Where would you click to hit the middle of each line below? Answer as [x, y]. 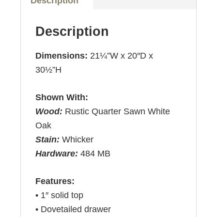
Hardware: [58, 154]
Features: [55, 181]
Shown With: [62, 98]
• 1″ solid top [60, 195]
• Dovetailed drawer [73, 209]
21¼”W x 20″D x [122, 56]
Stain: [49, 140]
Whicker [78, 140]
